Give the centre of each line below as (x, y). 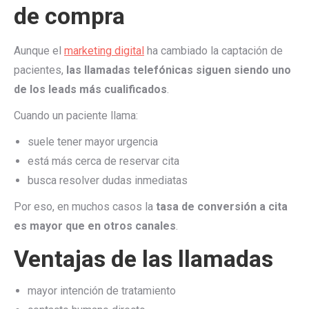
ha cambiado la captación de (213, 51)
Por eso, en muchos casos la (85, 207)
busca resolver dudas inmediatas (108, 180)
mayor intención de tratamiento (102, 291)
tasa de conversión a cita (222, 207)
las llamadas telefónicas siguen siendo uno (179, 70)
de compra (69, 16)
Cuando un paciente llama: (76, 116)
